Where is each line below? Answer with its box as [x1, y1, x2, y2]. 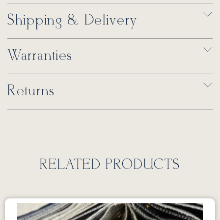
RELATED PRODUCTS [40, 156, 180, 173]
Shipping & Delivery [7, 11, 137, 29]
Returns [7, 82, 55, 100]
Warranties [7, 47, 73, 65]
